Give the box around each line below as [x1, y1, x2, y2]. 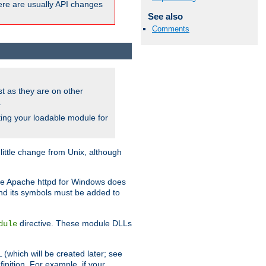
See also [147, 11, 183, 22]
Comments [152, 24, 189, 34]
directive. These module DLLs [17, 218, 132, 228]
